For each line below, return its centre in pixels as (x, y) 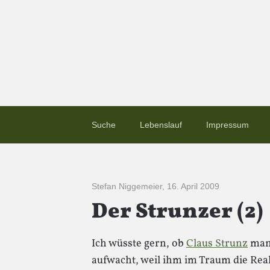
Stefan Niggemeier (127, 186)
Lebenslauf (161, 125)
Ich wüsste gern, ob (139, 244)
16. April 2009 (193, 186)
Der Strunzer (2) (177, 212)
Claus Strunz (217, 244)
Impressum (228, 125)
